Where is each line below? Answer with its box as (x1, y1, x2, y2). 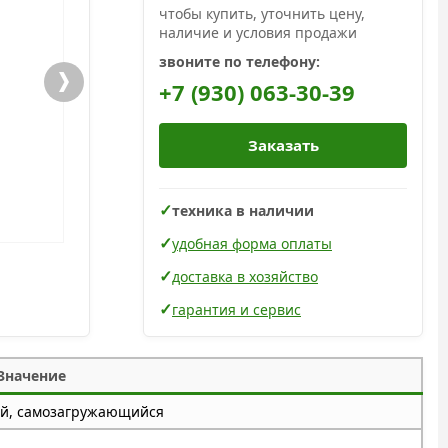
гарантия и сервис (172, 299, 301, 319)
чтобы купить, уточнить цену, (159, 4, 365, 23)
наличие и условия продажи (159, 23, 357, 42)
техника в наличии (172, 200, 314, 220)
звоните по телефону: (159, 52, 320, 71)
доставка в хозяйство (172, 266, 318, 286)
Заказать (247, 135, 319, 155)
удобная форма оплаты (172, 233, 332, 253)
